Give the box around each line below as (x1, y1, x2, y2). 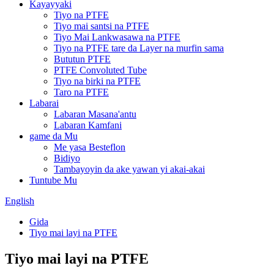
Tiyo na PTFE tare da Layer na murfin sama (54, 43, 224, 53)
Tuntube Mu (29, 175, 77, 185)
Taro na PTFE (54, 87, 109, 97)
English (5, 196, 34, 206)
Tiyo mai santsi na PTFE (54, 21, 149, 31)
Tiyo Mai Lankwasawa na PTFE (54, 32, 180, 42)
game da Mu (29, 131, 78, 141)
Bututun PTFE (54, 54, 111, 64)
